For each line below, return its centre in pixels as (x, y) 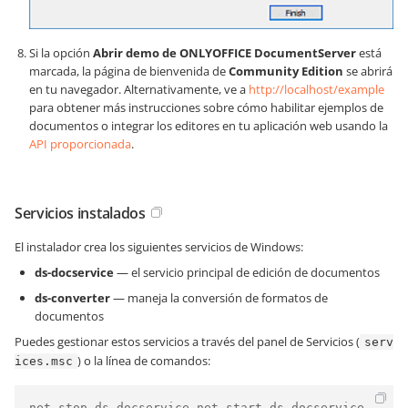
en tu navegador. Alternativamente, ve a (139, 89)
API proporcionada (80, 143)
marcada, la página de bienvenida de (129, 71)
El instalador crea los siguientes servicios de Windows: (159, 246)
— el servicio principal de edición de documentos (247, 272)
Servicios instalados (80, 213)
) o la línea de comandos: (144, 360)
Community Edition (286, 71)
